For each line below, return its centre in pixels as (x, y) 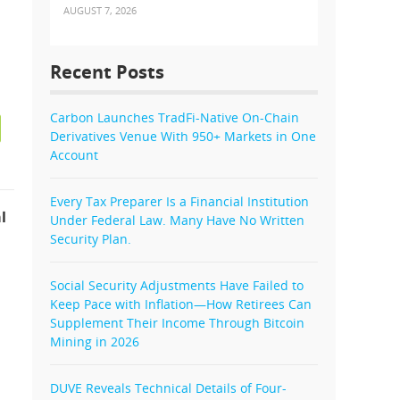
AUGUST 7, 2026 (100, 11)
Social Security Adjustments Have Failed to (177, 286)
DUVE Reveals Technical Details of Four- (168, 388)
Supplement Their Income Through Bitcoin (177, 323)
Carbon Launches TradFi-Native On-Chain (175, 118)
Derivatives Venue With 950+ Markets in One (183, 137)
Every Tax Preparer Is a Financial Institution (179, 202)
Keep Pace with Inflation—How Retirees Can (181, 304)
